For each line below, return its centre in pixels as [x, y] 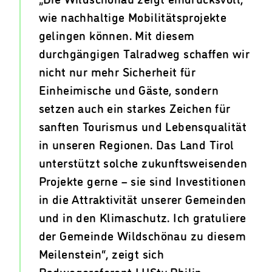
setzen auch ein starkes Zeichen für [134, 108]
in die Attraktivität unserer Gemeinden [142, 199]
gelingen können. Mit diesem [117, 35]
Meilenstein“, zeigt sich [101, 253]
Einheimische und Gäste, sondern [128, 90]
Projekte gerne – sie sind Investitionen [142, 181]
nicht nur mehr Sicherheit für [117, 71]
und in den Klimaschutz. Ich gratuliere [142, 217]
